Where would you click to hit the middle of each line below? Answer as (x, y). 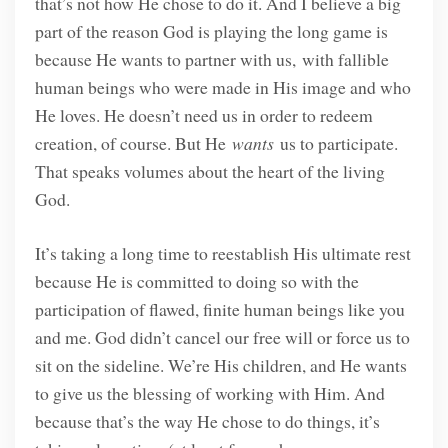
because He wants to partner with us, (165, 59)
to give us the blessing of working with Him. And (209, 393)
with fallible (345, 59)
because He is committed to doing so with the (196, 281)
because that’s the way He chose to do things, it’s (207, 421)
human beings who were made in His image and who (222, 87)
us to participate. (335, 143)
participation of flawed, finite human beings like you (219, 309)
